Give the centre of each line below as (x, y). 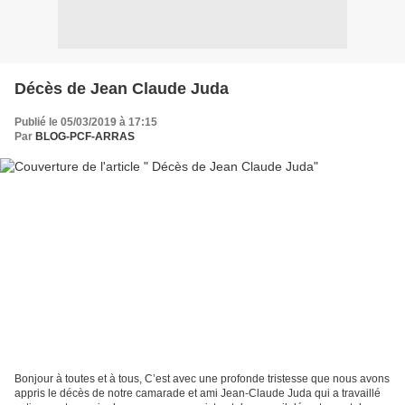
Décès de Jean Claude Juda (122, 89)
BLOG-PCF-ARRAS (85, 137)
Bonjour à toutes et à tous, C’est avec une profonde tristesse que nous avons (202, 378)
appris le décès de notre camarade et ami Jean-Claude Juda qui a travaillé (198, 393)
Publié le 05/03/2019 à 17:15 (86, 122)
